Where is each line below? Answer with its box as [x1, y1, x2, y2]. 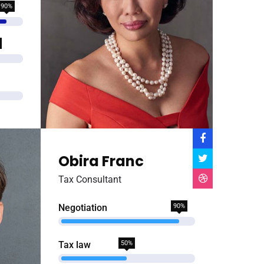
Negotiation [58, 202, 107, 213]
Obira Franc [58, 151, 144, 171]
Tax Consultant [58, 174, 121, 185]
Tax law [58, 239, 91, 250]
